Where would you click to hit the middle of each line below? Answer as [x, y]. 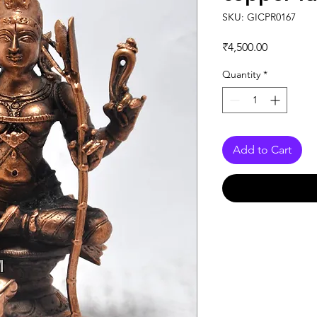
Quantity [241, 74]
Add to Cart [262, 150]
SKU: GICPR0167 [259, 17]
